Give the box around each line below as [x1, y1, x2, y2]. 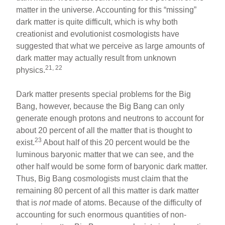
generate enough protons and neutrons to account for [16, 114, 204, 123]
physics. [16, 65, 46, 74]
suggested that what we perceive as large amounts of [16, 41, 205, 50]
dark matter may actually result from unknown [16, 53, 177, 62]
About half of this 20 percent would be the [42, 138, 190, 147]
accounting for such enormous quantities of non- [16, 210, 187, 219]
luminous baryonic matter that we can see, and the [16, 150, 194, 159]
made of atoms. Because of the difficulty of [50, 198, 202, 207]
